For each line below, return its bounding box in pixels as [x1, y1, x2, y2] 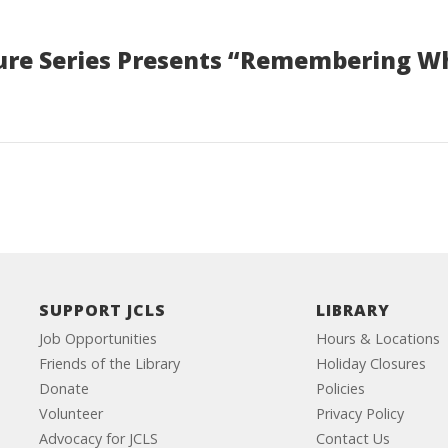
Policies [316, 379, 366, 398]
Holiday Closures [316, 354, 427, 373]
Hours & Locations [316, 329, 441, 348]
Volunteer [38, 404, 103, 423]
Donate [38, 379, 89, 398]
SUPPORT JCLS [38, 299, 166, 321]
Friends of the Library [38, 354, 180, 373]
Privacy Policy [316, 404, 405, 423]
